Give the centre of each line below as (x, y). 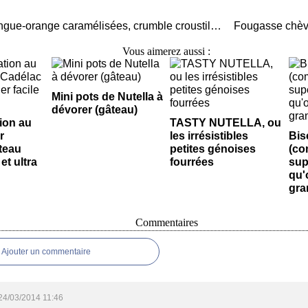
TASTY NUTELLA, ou (225, 123)
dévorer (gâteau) (94, 110)
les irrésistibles (209, 136)
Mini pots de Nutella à (107, 97)
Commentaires (166, 222)
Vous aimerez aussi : (166, 51)
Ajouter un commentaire (46, 252)
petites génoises (213, 149)
